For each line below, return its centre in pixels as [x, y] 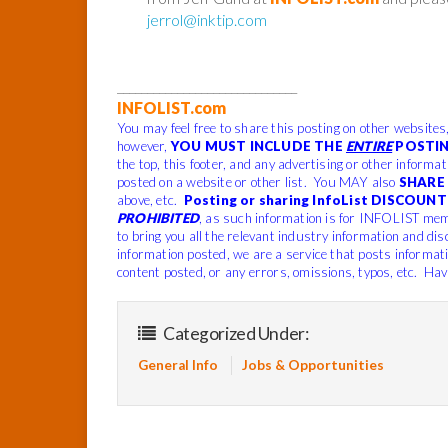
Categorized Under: [234, 333]
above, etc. [150, 199]
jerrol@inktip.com [207, 19]
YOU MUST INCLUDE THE [258, 145]
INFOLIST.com [171, 107]
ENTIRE [369, 145]
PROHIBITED [158, 217]
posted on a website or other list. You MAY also [258, 181]
